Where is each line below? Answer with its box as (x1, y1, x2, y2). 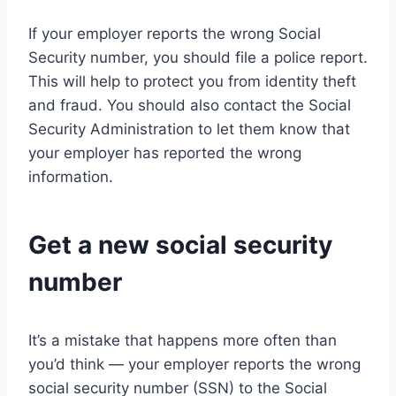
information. (28, 167, 113, 186)
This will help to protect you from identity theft (28, 72, 356, 90)
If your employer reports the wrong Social (28, 24, 321, 42)
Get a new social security (28, 229, 332, 260)
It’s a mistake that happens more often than (28, 331, 337, 349)
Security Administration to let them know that (28, 119, 350, 138)
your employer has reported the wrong (28, 143, 301, 162)
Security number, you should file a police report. (28, 48, 368, 66)
